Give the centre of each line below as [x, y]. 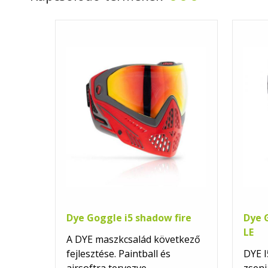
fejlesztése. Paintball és [118, 254]
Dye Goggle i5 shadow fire [129, 218]
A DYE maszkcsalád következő [133, 240]
